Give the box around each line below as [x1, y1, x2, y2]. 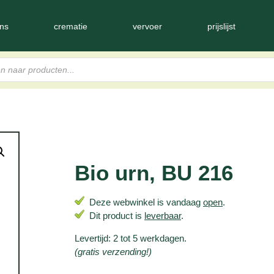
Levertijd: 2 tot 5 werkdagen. [75, 232, 187, 243]
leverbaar [144, 210, 181, 221]
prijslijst [207, 21, 235, 31]
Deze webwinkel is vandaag [84, 197, 203, 208]
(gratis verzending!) [75, 246, 152, 257]
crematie [53, 21, 87, 31]
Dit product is [84, 210, 144, 221]
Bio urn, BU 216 [75, 161, 233, 185]
